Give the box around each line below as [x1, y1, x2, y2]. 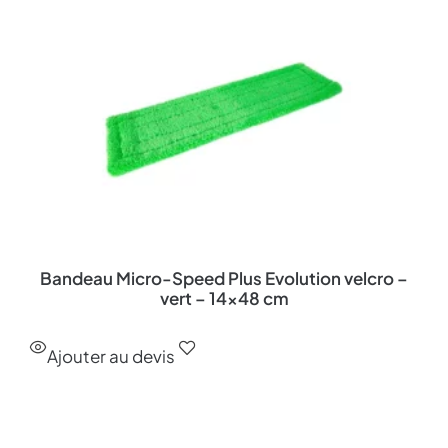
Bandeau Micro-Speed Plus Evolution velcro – [40, 267, 408, 290]
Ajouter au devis [47, 345, 175, 368]
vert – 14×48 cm [159, 287, 289, 310]
